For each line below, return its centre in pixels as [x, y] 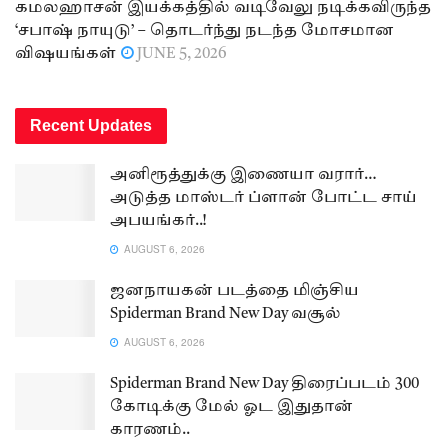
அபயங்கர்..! [158, 222]
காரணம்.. [150, 431]
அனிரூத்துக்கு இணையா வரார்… [243, 176]
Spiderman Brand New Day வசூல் [225, 315]
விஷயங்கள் [65, 55]
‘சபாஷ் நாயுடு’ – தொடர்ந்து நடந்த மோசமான [204, 32]
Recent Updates [91, 126]
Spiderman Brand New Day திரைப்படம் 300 [264, 385]
